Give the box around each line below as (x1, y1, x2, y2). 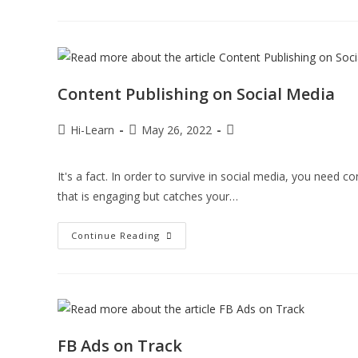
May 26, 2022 (141, 121, 212, 137)
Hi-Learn (70, 121, 114, 137)
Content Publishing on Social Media (58, 82, 335, 105)
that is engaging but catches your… (58, 188, 238, 204)
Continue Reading (71, 229, 160, 241)
